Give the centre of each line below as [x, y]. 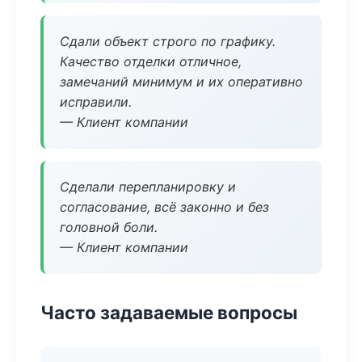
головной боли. [109, 227]
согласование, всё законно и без [164, 207]
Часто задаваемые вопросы [169, 312]
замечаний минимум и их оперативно [181, 82]
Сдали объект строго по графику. [168, 41]
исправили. [96, 102]
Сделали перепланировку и [148, 187]
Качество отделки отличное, [151, 61]
